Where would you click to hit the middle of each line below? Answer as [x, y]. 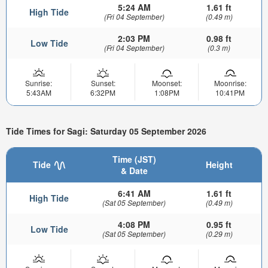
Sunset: [103, 83]
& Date [134, 171]
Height [219, 165]
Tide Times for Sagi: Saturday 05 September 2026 [106, 131]
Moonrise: [230, 83]
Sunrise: [39, 83]
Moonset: [167, 83]
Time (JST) [134, 159]
